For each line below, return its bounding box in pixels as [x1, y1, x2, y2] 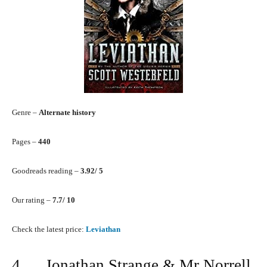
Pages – [12, 137, 38, 147]
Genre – [12, 108, 39, 117]
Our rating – [12, 195, 52, 205]
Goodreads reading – [12, 166, 80, 176]
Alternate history [39, 108, 96, 117]
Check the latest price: [12, 225, 86, 234]
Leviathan [86, 225, 120, 234]
